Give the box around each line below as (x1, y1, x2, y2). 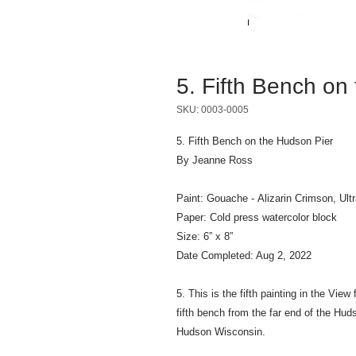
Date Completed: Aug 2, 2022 (176, 250, 311, 261)
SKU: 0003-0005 (176, 104, 249, 115)
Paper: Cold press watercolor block (176, 211, 337, 223)
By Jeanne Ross (176, 154, 253, 166)
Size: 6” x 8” (176, 230, 233, 242)
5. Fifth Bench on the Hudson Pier (176, 135, 333, 147)
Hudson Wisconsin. (176, 326, 265, 338)
